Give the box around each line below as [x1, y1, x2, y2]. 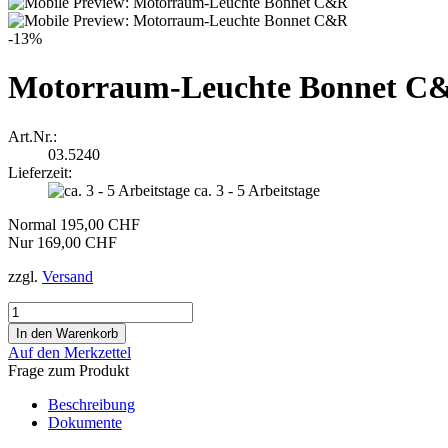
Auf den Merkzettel [8, 343, 131, 361]
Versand [42, 267, 93, 285]
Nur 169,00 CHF [8, 233, 117, 251]
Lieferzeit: [8, 163, 72, 181]
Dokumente [48, 413, 122, 431]
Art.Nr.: [8, 127, 57, 145]
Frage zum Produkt [8, 361, 129, 379]
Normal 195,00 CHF [8, 215, 140, 233]
